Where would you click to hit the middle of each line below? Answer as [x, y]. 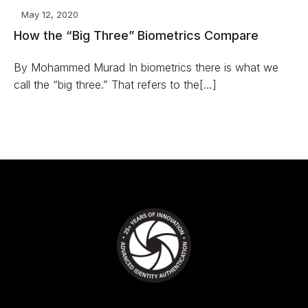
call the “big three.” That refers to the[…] [115, 85]
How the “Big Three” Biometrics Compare [136, 35]
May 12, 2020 [50, 14]
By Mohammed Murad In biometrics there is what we [146, 67]
